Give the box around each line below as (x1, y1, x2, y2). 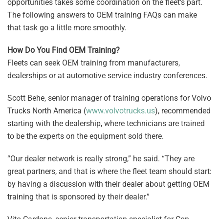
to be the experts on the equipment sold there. (7, 131, 164, 141)
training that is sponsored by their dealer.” (7, 192, 150, 202)
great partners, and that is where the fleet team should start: (7, 167, 212, 176)
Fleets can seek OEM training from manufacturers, (7, 58, 180, 68)
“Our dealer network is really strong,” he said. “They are (7, 154, 195, 164)
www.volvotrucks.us (86, 106, 155, 116)
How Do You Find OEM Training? (7, 45, 120, 55)
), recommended (155, 106, 211, 116)
